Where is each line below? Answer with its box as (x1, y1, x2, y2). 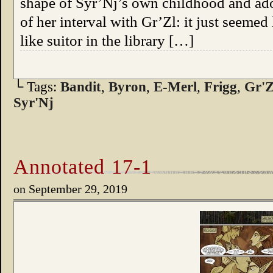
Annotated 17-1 (13, 155, 152, 178)
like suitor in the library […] (20, 32, 194, 49)
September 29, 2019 (29, 182, 127, 196)
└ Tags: (13, 79, 60, 94)
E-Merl (154, 79, 197, 94)
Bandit (60, 79, 101, 94)
